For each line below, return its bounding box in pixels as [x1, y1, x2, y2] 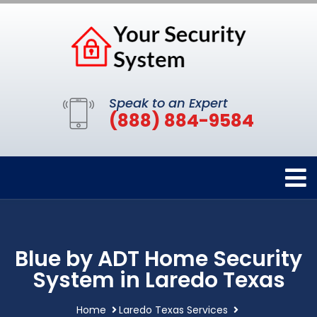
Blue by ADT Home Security [15, 244, 302, 275]
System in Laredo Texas [32, 265, 285, 296]
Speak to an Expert [109, 94, 228, 113]
